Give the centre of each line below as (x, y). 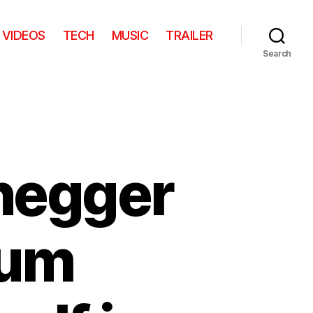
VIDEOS (23, 35)
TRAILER (189, 35)
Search (277, 53)
